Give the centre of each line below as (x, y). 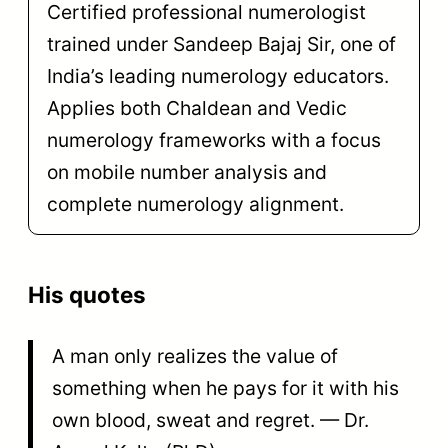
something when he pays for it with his (225, 387)
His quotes (87, 294)
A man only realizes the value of (194, 355)
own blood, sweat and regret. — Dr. (210, 419)
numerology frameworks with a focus (213, 139)
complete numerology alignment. (195, 203)
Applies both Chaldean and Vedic (196, 107)
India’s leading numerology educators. (217, 75)
